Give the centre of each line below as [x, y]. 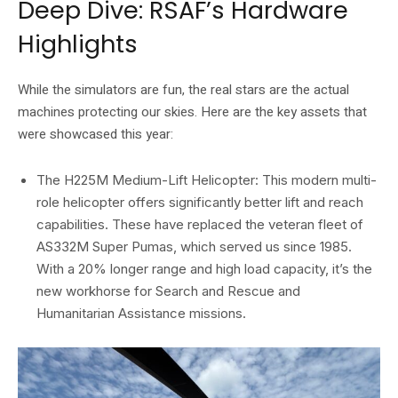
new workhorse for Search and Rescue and [168, 291]
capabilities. [72, 224]
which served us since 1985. [264, 246]
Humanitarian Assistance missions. [141, 313]
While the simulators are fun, [101, 89]
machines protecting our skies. [107, 111]
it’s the [350, 268]
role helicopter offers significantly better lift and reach [200, 202]
